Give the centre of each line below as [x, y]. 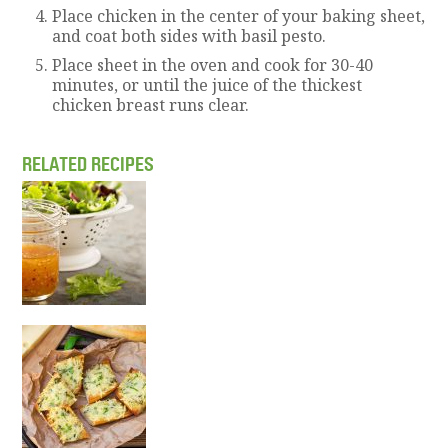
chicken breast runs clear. [151, 104]
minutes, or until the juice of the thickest [207, 84]
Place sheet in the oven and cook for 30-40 [213, 64]
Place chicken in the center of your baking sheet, [239, 15]
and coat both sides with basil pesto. [189, 35]
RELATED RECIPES [88, 165]
